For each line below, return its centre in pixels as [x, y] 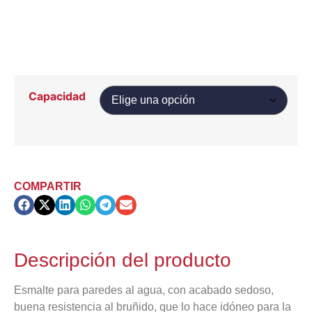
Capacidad [57, 96]
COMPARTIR [48, 186]
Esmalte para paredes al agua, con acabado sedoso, [144, 290]
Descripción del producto [123, 260]
